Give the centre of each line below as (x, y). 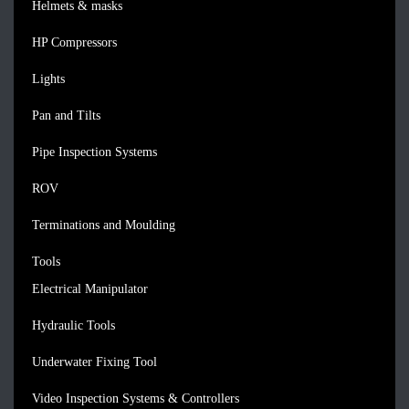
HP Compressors (74, 42)
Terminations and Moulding (104, 225)
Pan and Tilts (66, 115)
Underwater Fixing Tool (94, 362)
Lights (48, 79)
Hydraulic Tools (73, 325)
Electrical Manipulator (90, 289)
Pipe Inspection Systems (94, 152)
